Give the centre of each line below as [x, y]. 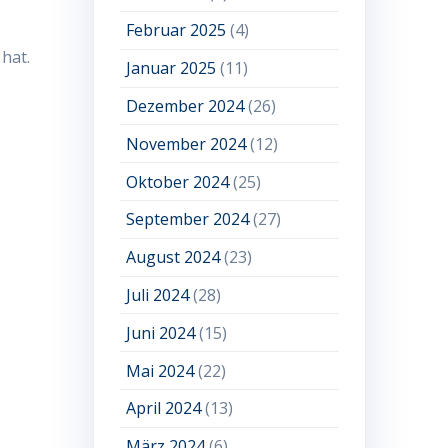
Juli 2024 [158, 294]
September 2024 [188, 219]
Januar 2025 [171, 68]
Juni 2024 [161, 332]
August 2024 [173, 257]
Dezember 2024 [185, 106]
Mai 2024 [160, 370]
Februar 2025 [176, 30]
